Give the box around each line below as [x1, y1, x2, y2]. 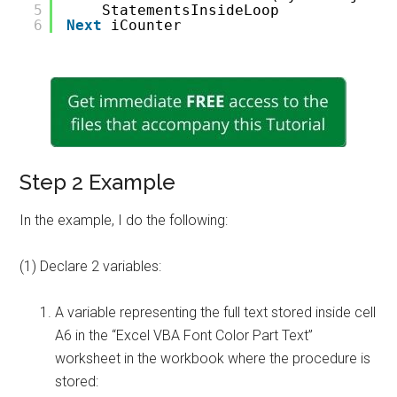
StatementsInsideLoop [102, 2, 280, 19]
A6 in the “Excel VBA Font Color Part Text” [55, 327, 314, 344]
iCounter [111, 17, 183, 34]
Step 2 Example [19, 169, 176, 195]
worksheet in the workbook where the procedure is [55, 350, 371, 367]
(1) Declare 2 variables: [19, 258, 162, 275]
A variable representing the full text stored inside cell [55, 304, 377, 321]
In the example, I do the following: [19, 212, 229, 229]
